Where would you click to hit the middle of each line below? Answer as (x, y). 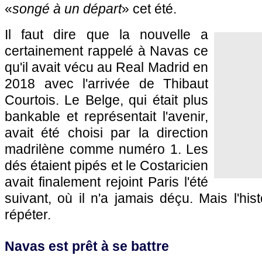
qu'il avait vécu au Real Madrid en (106, 67)
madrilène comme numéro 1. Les (106, 149)
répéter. (28, 215)
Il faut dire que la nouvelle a (106, 35)
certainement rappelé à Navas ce (106, 51)
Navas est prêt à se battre (87, 246)
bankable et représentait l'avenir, (106, 116)
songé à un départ (67, 9)
